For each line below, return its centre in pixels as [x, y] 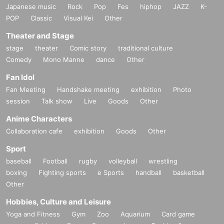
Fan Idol [20, 77]
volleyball [123, 161]
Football [55, 161]
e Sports [111, 172]
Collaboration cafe [34, 131]
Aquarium [135, 214]
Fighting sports [62, 172]
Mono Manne [64, 59]
